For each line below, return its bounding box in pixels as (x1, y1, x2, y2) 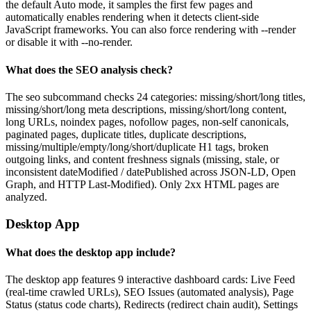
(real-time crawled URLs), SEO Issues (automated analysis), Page (6, 286, 294, 299)
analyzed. (6, 190, 47, 203)
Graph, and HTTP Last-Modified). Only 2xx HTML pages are (6, 178, 279, 190)
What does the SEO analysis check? (6, 63, 173, 76)
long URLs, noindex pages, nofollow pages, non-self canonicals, (6, 115, 289, 128)
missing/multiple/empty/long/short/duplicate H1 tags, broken (6, 140, 269, 153)
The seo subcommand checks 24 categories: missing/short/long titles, (6, 90, 305, 103)
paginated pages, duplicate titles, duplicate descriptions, (6, 128, 246, 140)
